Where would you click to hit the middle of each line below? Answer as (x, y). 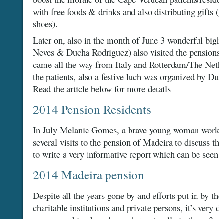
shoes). (45, 24)
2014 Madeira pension (88, 175)
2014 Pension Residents (92, 109)
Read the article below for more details (102, 89)
